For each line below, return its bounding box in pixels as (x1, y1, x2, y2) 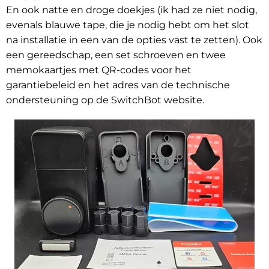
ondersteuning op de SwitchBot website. (6, 94, 204, 106)
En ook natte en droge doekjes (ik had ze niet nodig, (6, 4, 257, 16)
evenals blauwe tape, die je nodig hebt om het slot (6, 19, 249, 31)
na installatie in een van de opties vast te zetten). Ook (6, 34, 262, 46)
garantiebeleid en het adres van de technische (6, 79, 230, 91)
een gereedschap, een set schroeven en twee (6, 49, 226, 61)
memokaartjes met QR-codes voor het (6, 64, 192, 76)
